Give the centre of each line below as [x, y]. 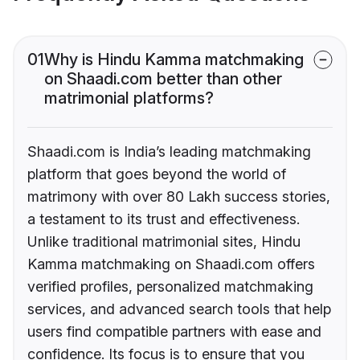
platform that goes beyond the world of [157, 174]
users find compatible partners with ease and [174, 332]
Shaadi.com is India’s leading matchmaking [169, 152]
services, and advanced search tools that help [179, 309]
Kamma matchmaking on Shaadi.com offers [171, 264]
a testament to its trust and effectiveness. [164, 219]
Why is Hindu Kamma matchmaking [174, 60]
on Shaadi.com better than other [163, 79]
